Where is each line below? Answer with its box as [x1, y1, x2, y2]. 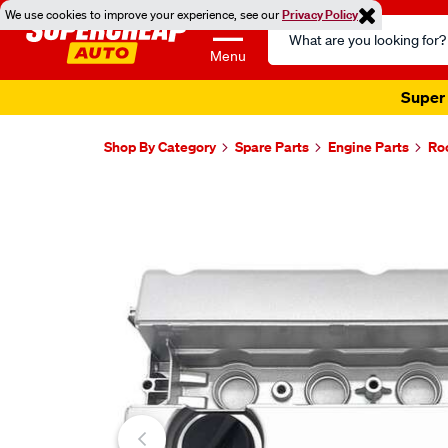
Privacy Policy [282, 6, 358, 23]
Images [101, 182, 195, 217]
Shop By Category [104, 137, 216, 156]
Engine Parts [328, 137, 409, 156]
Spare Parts [235, 137, 309, 156]
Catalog [267, 40, 322, 60]
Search [267, 16, 317, 36]
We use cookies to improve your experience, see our [5, 6, 282, 23]
